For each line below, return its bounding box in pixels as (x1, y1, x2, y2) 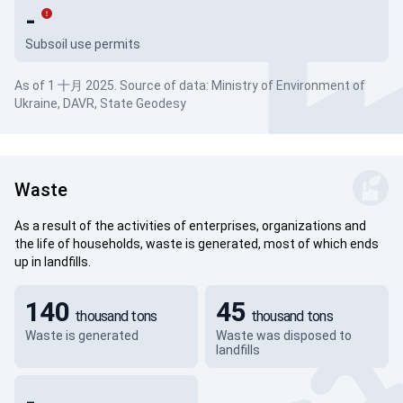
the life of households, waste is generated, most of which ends (14, 237, 379, 251)
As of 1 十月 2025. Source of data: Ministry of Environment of (14, 78, 365, 93)
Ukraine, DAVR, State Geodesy (14, 96, 186, 111)
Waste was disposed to (215, 328, 352, 343)
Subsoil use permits (25, 37, 140, 51)
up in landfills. (14, 255, 91, 269)
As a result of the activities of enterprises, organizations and (14, 219, 366, 233)
